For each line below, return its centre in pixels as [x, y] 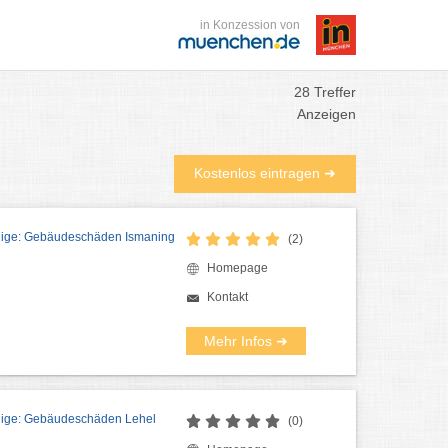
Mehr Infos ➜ [245, 340]
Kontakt [227, 296]
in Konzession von [250, 25]
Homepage [237, 268]
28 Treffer [325, 92]
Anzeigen [326, 114]
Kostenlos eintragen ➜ [265, 173]
